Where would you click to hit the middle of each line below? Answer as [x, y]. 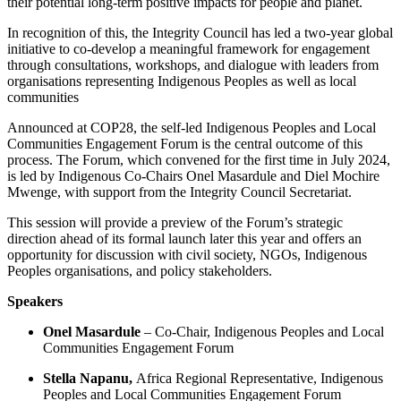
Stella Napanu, [90, 379]
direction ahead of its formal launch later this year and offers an [184, 239]
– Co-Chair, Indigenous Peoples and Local [262, 332]
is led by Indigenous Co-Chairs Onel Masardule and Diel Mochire [193, 176]
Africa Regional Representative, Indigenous [260, 379]
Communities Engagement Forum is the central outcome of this [185, 144]
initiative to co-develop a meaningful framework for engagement [188, 49]
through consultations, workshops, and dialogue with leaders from [193, 65]
